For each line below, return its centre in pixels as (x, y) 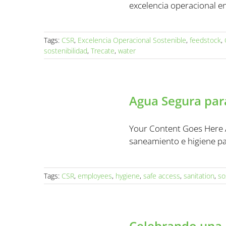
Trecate (103, 51)
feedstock (205, 40)
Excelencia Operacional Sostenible (132, 40)
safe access (162, 176)
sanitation (199, 176)
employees (95, 176)
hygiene (128, 176)
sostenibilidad (66, 51)
